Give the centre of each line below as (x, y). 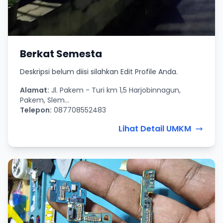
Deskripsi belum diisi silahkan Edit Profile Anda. (99, 72)
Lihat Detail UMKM (155, 129)
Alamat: (35, 90)
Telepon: (36, 110)
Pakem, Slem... (45, 100)
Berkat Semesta (61, 54)
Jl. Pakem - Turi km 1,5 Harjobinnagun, (115, 90)
